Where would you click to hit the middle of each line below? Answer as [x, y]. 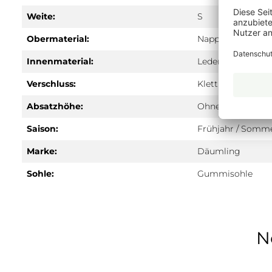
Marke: [42, 151]
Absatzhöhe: [55, 106]
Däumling [219, 151]
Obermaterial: [58, 39]
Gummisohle [225, 174]
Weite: [41, 16]
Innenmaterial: [60, 61]
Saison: [42, 129]
